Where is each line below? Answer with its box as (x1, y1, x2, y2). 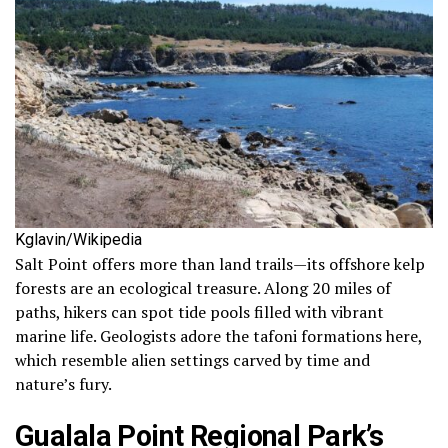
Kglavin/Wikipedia (15, 229, 142, 249)
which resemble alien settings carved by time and (15, 348, 370, 371)
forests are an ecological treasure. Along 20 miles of (15, 276, 391, 299)
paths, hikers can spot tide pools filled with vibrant (15, 300, 384, 323)
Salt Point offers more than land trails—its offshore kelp (15, 252, 425, 275)
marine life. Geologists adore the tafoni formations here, (15, 324, 422, 347)
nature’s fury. (15, 372, 112, 395)
